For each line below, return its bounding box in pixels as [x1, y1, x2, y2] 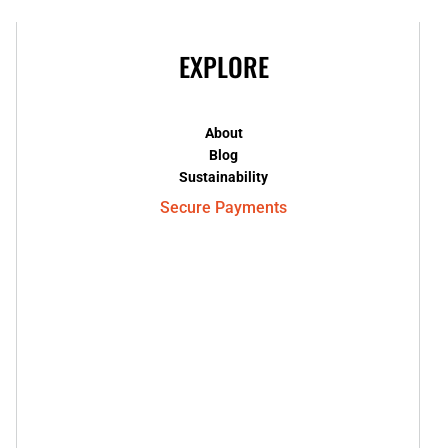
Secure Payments [160, 198, 288, 218]
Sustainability [179, 169, 269, 186]
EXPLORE [178, 47, 269, 87]
